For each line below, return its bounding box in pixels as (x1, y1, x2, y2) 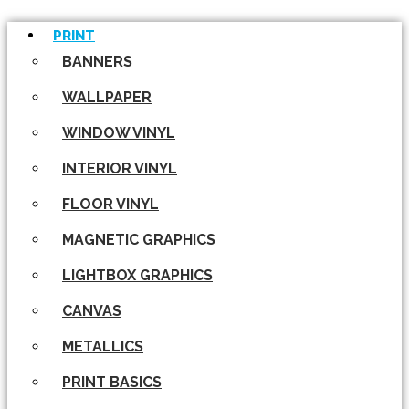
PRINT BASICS (62, 373, 162, 391)
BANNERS (62, 53, 132, 70)
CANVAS (62, 302, 121, 320)
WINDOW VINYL (62, 124, 175, 142)
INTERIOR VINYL (62, 160, 177, 177)
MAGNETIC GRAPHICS (62, 231, 215, 248)
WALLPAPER (62, 89, 152, 106)
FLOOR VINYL (62, 195, 159, 213)
